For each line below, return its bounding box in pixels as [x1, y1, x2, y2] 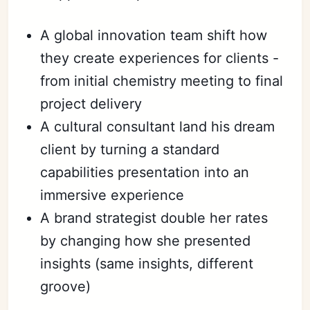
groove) [40, 277, 91, 295]
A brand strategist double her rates [40, 209, 268, 226]
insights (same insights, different [40, 255, 254, 272]
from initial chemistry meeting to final [40, 72, 284, 89]
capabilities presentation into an [40, 163, 250, 181]
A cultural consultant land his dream [40, 118, 275, 135]
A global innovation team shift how [40, 26, 268, 44]
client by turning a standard [40, 140, 220, 158]
